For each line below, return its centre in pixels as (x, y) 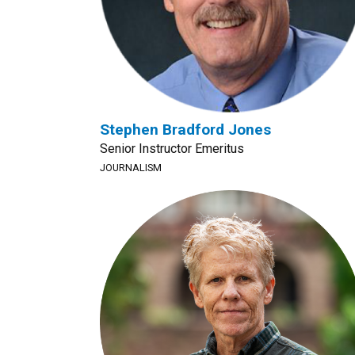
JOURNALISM (131, 168)
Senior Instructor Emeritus (172, 149)
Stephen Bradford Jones (185, 130)
